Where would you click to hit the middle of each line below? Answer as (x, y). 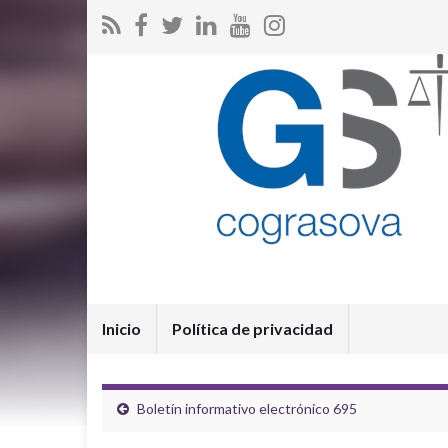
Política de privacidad (252, 328)
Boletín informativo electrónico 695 (247, 408)
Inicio (121, 328)
